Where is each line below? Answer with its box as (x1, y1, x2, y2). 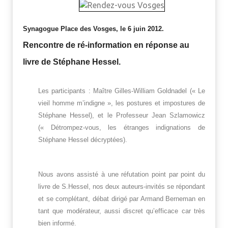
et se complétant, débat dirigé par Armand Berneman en (38, 195, 205, 203)
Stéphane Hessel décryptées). (38, 136, 127, 144)
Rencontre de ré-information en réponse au (23, 41, 189, 50)
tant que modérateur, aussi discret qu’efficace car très (38, 207, 205, 215)
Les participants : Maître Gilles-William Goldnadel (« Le (38, 87, 205, 95)
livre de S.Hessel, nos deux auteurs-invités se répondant (38, 183, 205, 191)
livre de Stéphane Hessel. (23, 58, 121, 67)
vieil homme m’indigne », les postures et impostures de (38, 99, 205, 107)
